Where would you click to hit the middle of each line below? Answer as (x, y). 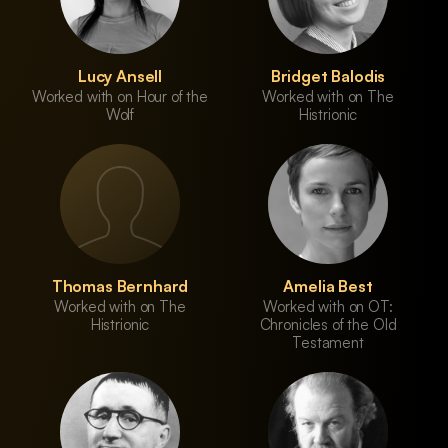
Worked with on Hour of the (120, 96)
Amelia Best (328, 286)
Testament (328, 342)
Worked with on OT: (328, 306)
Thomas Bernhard (120, 286)
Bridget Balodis (328, 76)
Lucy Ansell (120, 76)
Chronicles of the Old (328, 324)
